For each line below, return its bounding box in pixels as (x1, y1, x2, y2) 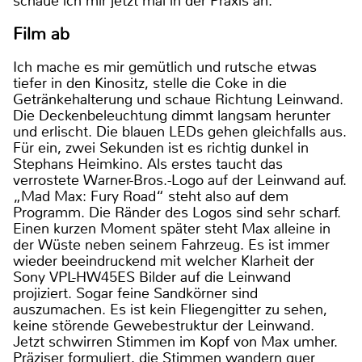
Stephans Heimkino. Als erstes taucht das (13, 154, 283, 174)
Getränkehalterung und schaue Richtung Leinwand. (13, 89, 343, 109)
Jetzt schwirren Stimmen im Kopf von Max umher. (13, 331, 338, 351)
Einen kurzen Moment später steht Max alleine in (13, 218, 330, 238)
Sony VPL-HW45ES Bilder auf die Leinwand (13, 267, 291, 287)
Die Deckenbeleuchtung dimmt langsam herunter (13, 105, 330, 125)
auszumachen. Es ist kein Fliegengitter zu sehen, (13, 299, 327, 319)
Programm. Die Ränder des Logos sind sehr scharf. (13, 202, 341, 222)
